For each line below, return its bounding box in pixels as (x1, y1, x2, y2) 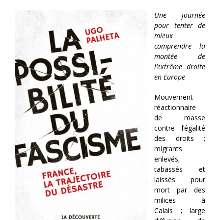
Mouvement (154, 92, 193, 102)
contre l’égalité (154, 123, 205, 133)
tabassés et (154, 165, 205, 174)
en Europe (154, 72, 185, 82)
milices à (154, 195, 205, 205)
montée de (154, 52, 205, 61)
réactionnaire (154, 103, 196, 112)
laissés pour (154, 175, 205, 185)
